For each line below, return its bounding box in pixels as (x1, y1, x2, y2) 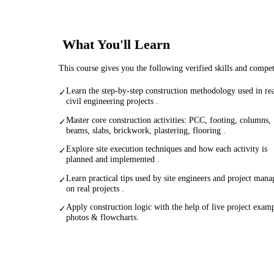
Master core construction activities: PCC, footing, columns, (66, 114, 271, 125)
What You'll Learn (62, 36, 170, 52)
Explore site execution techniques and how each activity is (66, 144, 267, 154)
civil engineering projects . (66, 95, 158, 106)
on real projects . (66, 183, 124, 193)
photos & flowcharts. (66, 212, 139, 223)
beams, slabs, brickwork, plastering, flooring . (66, 125, 226, 135)
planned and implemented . (66, 154, 160, 165)
